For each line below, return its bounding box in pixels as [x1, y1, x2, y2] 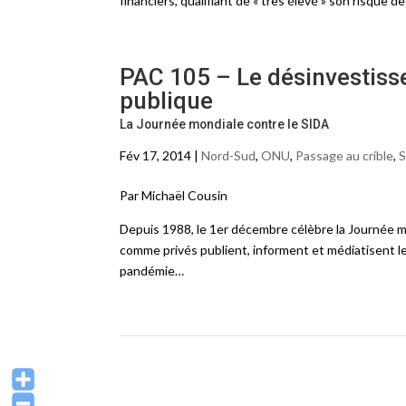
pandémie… [120, 263, 184, 278]
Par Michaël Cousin [120, 188, 227, 203]
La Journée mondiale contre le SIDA [120, 117, 329, 131]
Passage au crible [295, 148, 393, 163]
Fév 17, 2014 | [120, 148, 201, 163]
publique [120, 87, 213, 114]
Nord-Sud [201, 148, 256, 163]
